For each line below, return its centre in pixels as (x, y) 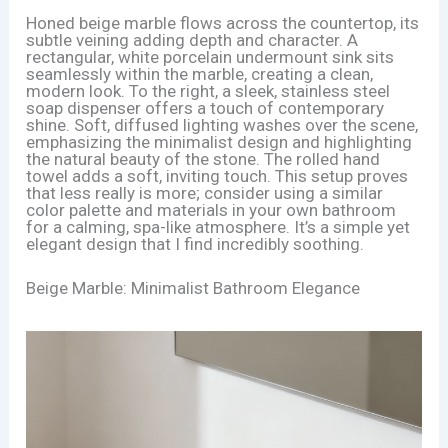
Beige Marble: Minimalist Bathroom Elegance (193, 288)
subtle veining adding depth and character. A (192, 39)
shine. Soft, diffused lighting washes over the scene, (222, 124)
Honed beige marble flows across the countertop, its (223, 22)
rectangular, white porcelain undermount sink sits (210, 56)
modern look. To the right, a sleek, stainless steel (208, 90)
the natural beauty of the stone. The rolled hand (203, 158)
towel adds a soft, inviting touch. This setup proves (217, 175)
